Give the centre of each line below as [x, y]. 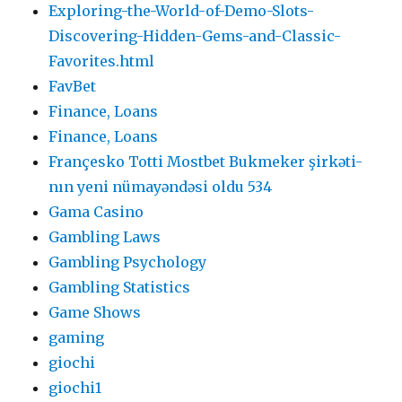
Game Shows [95, 312]
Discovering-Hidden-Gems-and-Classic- [195, 35]
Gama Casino [96, 211]
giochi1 [75, 387]
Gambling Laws [105, 236]
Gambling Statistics [120, 287]
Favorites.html [102, 61]
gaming [77, 337]
